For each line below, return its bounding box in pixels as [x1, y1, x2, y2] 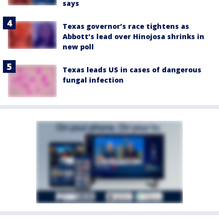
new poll [63, 42, 94, 52]
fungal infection [63, 75, 124, 85]
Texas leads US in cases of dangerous [63, 65, 201, 75]
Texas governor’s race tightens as [63, 22, 189, 31]
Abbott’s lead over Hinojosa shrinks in [63, 32, 204, 42]
